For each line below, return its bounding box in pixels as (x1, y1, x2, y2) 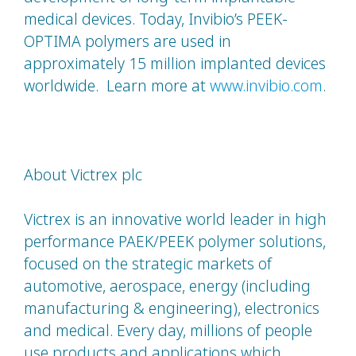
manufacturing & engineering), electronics (24, 297, 319, 319)
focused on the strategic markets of (24, 253, 272, 275)
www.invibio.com (210, 75, 323, 97)
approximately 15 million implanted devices (24, 52, 326, 75)
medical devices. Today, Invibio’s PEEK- (24, 8, 288, 30)
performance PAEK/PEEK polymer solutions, (24, 230, 326, 253)
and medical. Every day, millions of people (24, 319, 312, 342)
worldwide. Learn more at (24, 75, 210, 97)
